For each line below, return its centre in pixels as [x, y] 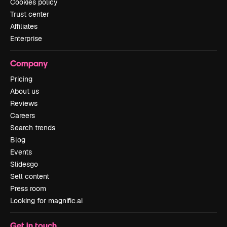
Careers [23, 116]
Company [29, 63]
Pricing [21, 79]
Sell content [30, 176]
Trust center [30, 14]
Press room [28, 188]
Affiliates [24, 26]
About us [25, 91]
